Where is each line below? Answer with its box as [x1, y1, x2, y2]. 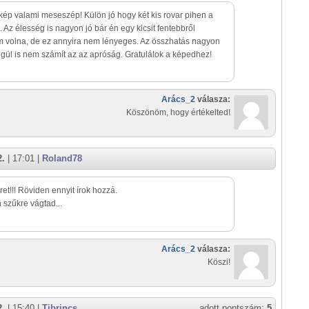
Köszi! [208, 257, 230, 267]
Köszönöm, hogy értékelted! [126, 108, 230, 117]
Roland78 [42, 153, 82, 163]
